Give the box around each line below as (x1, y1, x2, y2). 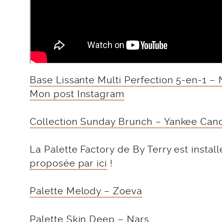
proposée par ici (30, 158, 108, 169)
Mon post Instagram (30, 88, 125, 100)
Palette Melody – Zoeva (30, 185, 142, 197)
